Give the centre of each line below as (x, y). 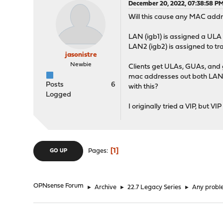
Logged (59, 95)
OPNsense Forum (59, 186)
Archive (106, 187)
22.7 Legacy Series (155, 187)
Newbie (81, 65)
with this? (144, 87)
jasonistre (81, 55)
